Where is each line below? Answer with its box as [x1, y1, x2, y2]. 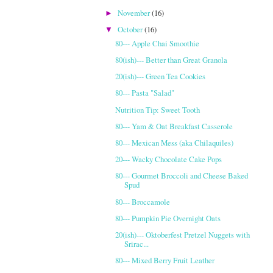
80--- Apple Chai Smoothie [115, 37, 200, 49]
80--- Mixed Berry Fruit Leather [115, 255, 215, 266]
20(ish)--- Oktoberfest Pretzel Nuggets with [115, 229, 250, 241]
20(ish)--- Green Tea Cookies [115, 71, 206, 82]
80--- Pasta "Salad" [115, 87, 175, 99]
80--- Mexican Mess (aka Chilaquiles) [115, 136, 234, 148]
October [118, 23, 145, 35]
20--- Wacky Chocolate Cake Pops [115, 154, 222, 165]
